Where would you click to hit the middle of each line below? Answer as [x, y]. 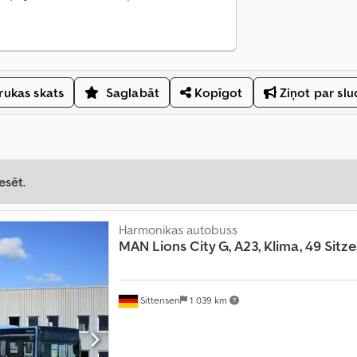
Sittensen [159, 300]
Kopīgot [217, 93]
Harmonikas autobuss [178, 230]
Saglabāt [133, 93]
